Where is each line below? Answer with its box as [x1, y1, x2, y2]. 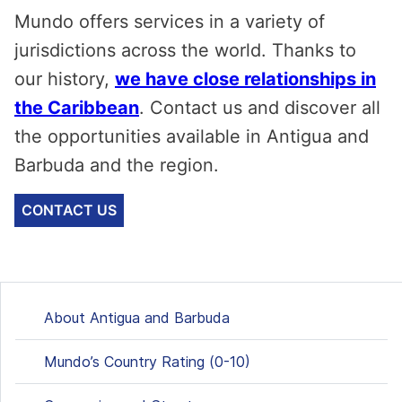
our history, [14, 68, 115, 90]
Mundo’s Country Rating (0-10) [44, 353, 250, 371]
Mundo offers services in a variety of [14, 11, 325, 32]
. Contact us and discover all [139, 97, 380, 118]
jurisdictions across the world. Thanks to [14, 39, 356, 61]
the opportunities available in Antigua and [14, 126, 369, 147]
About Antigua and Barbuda [44, 309, 230, 327]
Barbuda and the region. [14, 154, 224, 176]
